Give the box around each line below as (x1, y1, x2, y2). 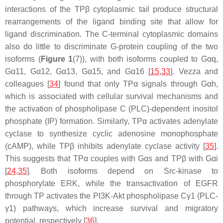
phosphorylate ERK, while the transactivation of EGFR (5, 179, 218, 188)
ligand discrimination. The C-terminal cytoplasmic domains (5, 30, 218, 38)
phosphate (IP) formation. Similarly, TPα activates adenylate (5, 117, 218, 125)
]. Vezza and (170, 67, 218, 76)
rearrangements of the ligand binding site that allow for (5, 17, 218, 26)
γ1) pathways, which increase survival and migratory (5, 204, 218, 213)
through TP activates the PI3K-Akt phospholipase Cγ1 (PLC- (5, 192, 218, 200)
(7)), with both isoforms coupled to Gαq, (73, 55, 218, 63)
